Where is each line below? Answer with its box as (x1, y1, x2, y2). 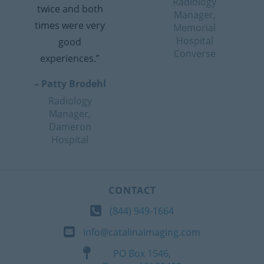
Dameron (48, 120, 91, 133)
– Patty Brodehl (34, 77, 106, 90)
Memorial (173, 21, 216, 34)
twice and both (37, 2, 103, 15)
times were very (35, 18, 105, 32)
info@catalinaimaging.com (83, 225, 200, 239)
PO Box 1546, (113, 246, 171, 260)
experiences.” (40, 51, 100, 65)
